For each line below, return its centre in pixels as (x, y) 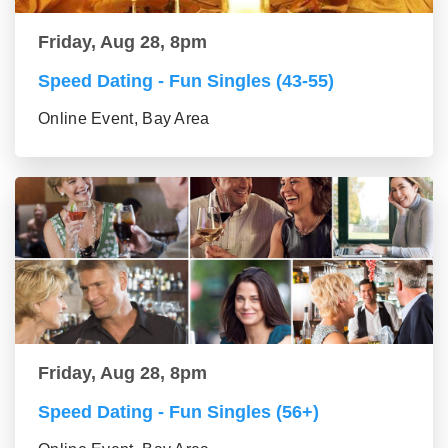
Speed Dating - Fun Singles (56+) (178, 412)
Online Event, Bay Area (124, 119)
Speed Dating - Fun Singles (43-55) (186, 81)
